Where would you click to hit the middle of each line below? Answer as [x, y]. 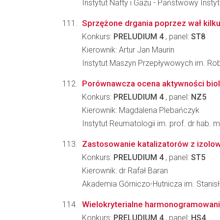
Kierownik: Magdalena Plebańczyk [141, 110]
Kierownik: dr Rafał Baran [125, 171]
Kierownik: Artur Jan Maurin [128, 50]
